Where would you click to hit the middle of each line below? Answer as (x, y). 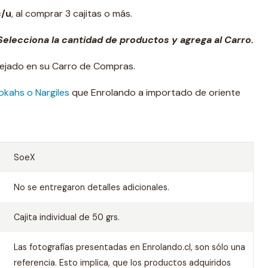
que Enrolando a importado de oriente (155, 92)
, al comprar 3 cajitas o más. (72, 13)
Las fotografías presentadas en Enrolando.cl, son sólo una (129, 247)
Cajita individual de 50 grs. (66, 217)
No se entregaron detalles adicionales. (91, 187)
